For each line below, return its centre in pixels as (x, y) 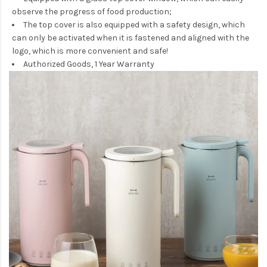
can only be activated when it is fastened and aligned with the (131, 38)
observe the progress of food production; (92, 11)
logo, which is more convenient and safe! (90, 51)
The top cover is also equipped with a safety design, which (134, 24)
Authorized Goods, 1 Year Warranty (89, 64)
